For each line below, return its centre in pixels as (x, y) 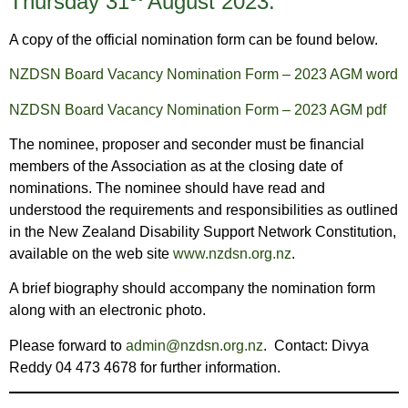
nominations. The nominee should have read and (167, 188)
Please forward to (67, 345)
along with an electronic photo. (107, 311)
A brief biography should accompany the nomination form (192, 289)
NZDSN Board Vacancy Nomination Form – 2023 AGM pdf (198, 109)
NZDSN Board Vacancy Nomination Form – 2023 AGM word (204, 75)
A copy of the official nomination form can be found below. (194, 39)
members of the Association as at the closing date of (176, 166)
